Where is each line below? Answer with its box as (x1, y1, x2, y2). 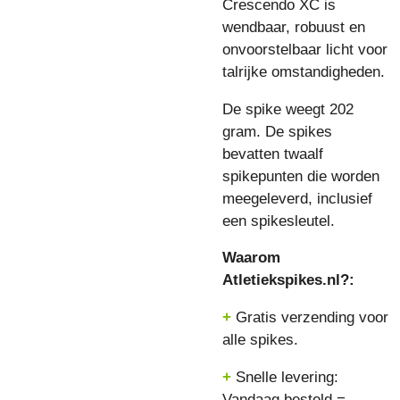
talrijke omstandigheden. (222, 63, 385, 81)
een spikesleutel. (222, 212, 339, 229)
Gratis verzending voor (231, 309, 388, 327)
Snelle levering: (231, 368, 338, 386)
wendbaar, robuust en (222, 19, 365, 37)
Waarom (222, 249, 280, 267)
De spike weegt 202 (222, 100, 354, 118)
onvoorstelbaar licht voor (222, 41, 387, 59)
